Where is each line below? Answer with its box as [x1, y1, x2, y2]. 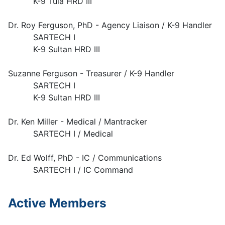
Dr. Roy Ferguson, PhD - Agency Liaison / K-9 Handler [8, 20, 212, 30]
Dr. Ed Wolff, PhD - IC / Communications [8, 153, 162, 163]
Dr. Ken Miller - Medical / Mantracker [8, 117, 147, 127]
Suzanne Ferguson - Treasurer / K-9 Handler [8, 68, 174, 78]
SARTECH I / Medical [8, 129, 113, 139]
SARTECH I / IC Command [8, 165, 133, 175]
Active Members [8, 195, 106, 210]
